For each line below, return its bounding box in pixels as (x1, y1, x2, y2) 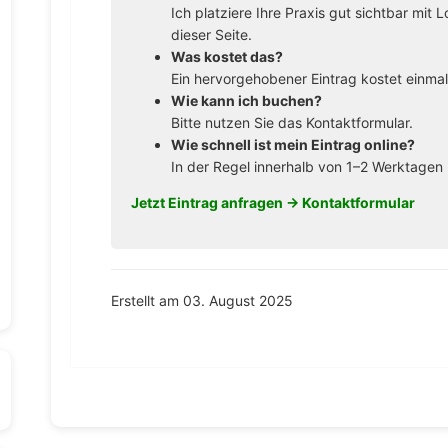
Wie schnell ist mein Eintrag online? (170, 135, 415, 153)
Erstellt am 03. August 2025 (110, 291, 293, 309)
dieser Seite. (170, 25, 252, 43)
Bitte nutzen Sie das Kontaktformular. (170, 113, 413, 131)
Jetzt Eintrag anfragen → (130, 193, 302, 211)
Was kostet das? (170, 47, 283, 65)
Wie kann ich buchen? (170, 91, 322, 109)
